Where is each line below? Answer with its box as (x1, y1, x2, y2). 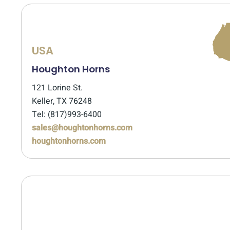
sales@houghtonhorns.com (32, 122, 132, 134)
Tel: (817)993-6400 (32, 108, 102, 121)
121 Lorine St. (32, 82, 83, 94)
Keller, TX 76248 (32, 95, 92, 107)
